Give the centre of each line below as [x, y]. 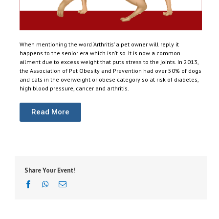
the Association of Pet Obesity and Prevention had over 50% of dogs [110, 71]
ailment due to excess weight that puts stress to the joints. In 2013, [109, 62]
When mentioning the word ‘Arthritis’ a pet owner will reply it [99, 44]
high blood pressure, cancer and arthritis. [74, 88]
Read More [50, 112]
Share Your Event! [50, 171]
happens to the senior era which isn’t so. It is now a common [100, 53]
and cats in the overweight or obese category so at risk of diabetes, [109, 80]
